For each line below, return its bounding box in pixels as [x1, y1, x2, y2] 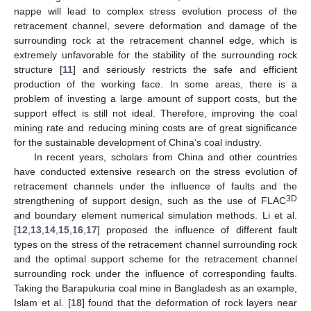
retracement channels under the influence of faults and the [14, 180, 297, 192]
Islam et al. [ [14, 296, 71, 308]
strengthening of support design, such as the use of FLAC [14, 194, 286, 206]
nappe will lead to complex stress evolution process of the [14, 5, 297, 17]
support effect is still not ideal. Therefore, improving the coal [14, 107, 297, 119]
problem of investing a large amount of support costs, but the [14, 92, 297, 104]
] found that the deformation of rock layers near [81, 296, 298, 308]
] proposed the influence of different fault [97, 224, 297, 235]
